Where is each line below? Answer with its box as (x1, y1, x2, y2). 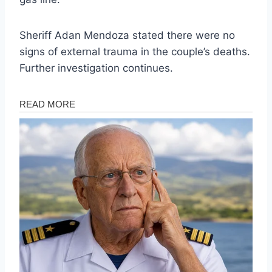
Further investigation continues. (19, 61, 173, 74)
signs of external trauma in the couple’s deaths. (19, 45, 250, 58)
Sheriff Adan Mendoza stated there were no (19, 29, 235, 41)
